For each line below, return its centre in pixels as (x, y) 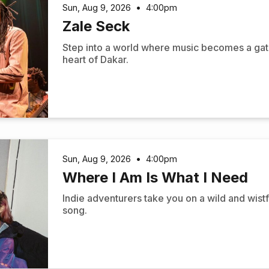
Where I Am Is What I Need (156, 177)
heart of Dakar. (96, 59)
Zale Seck (96, 26)
